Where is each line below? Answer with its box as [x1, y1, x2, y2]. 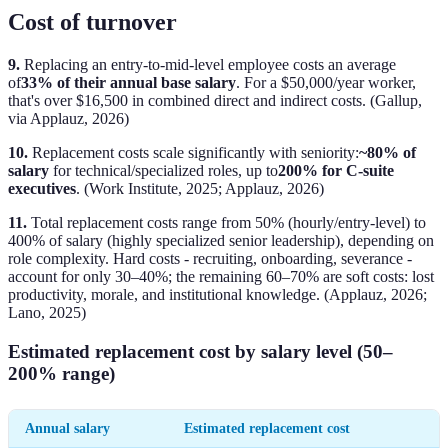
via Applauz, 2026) [8, 109, 129, 127]
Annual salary [25, 419, 110, 436]
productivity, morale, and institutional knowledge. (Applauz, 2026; [8, 285, 427, 303]
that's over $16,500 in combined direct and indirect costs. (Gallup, [8, 91, 422, 109]
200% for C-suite [278, 161, 394, 179]
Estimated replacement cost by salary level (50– [8, 340, 393, 362]
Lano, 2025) [8, 303, 86, 321]
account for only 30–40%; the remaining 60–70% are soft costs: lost [8, 267, 434, 285]
